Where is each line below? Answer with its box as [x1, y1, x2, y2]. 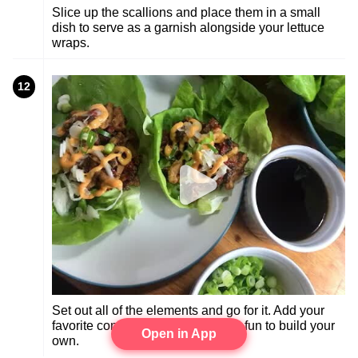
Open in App [141, 327, 217, 340]
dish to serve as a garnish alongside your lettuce [52, 20, 324, 34]
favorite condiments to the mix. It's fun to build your [52, 319, 335, 333]
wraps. [52, 35, 89, 50]
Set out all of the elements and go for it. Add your [52, 304, 324, 318]
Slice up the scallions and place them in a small [52, 5, 320, 19]
